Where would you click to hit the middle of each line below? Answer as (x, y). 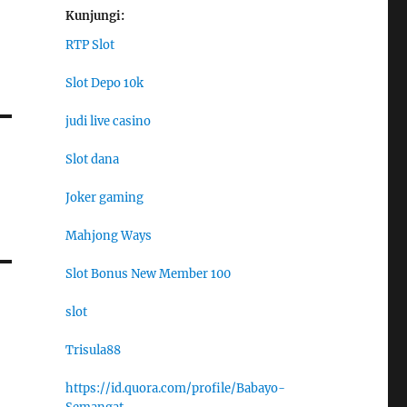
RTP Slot (89, 45)
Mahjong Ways (108, 236)
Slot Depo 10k (104, 84)
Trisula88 (93, 351)
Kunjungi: (94, 15)
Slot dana (92, 160)
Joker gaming (104, 198)
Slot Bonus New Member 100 (148, 274)
